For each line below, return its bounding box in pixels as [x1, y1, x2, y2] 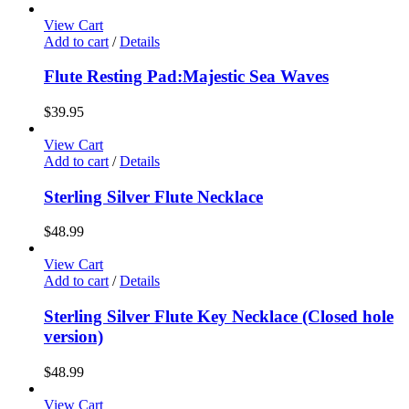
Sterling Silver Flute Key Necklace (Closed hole [44, 307, 393, 327]
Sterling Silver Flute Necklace [44, 186, 263, 206]
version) [44, 327, 103, 347]
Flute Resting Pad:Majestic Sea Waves [44, 67, 329, 87]
